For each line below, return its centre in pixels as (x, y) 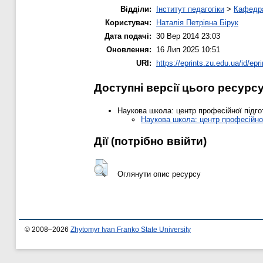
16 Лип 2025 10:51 (188, 50)
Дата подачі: (128, 36)
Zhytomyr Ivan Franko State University (131, 230)
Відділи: (136, 9)
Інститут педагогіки (190, 9)
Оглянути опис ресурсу (159, 174)
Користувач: (128, 23)
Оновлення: (129, 50)
